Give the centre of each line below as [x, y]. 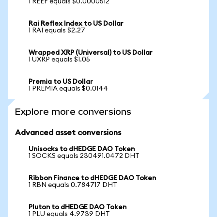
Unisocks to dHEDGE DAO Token [82, 149]
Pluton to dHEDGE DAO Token [77, 207]
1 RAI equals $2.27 [57, 31]
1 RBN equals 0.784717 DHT [73, 185]
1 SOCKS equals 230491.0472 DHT [84, 156]
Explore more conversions [73, 112]
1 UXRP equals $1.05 [59, 60]
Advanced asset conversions [68, 133]
